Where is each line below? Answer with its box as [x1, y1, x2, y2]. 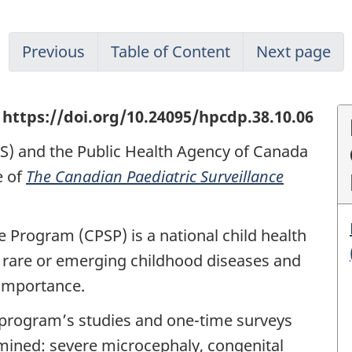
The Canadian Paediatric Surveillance [26, 165, 284, 187]
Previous [21, 41, 85, 63]
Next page [255, 41, 331, 63]
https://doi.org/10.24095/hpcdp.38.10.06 [2, 106, 313, 128]
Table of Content [110, 41, 230, 63]
